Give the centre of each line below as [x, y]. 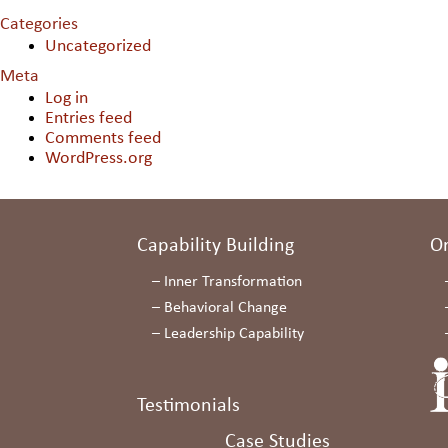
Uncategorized [98, 46]
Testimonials [188, 406]
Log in [66, 98]
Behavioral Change [225, 308]
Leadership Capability [234, 334]
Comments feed [103, 138]
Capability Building [215, 246]
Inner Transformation [233, 282]
